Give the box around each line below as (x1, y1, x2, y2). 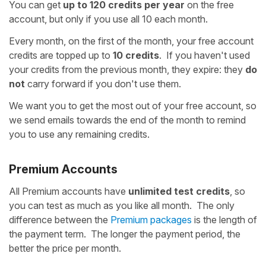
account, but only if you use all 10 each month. (9, 13, 208, 25)
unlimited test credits (128, 185, 230, 197)
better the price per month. (9, 242, 121, 254)
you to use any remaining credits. (9, 128, 150, 140)
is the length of (192, 214, 257, 226)
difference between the (9, 214, 110, 226)
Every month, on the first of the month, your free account (9, 35, 254, 47)
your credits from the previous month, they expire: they (9, 64, 245, 75)
